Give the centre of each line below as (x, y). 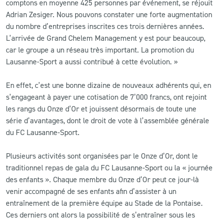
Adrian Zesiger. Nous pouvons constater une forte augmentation (109, 14)
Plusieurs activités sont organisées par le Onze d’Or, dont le (102, 155)
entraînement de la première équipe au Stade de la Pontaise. (104, 203)
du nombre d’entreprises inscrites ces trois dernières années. (105, 26)
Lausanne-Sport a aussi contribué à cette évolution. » (92, 61)
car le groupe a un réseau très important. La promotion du (100, 49)
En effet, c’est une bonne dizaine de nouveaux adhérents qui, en (109, 85)
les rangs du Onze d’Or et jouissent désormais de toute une (101, 108)
